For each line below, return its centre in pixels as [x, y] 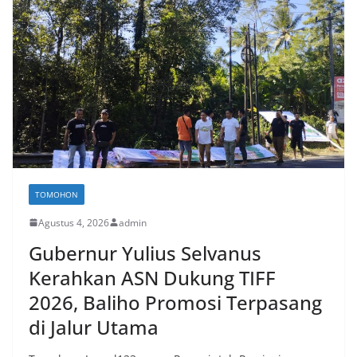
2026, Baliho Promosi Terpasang [175, 302]
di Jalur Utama [94, 327]
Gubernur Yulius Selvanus [145, 253]
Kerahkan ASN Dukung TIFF [152, 277]
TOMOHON [57, 194]
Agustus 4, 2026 [74, 222]
